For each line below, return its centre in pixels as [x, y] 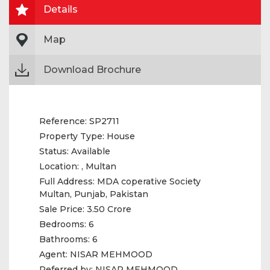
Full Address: [68, 181]
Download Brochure [92, 70]
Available [89, 151]
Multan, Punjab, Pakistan [94, 194]
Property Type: [72, 136]
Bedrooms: [63, 224]
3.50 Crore [108, 209]
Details [61, 9]
